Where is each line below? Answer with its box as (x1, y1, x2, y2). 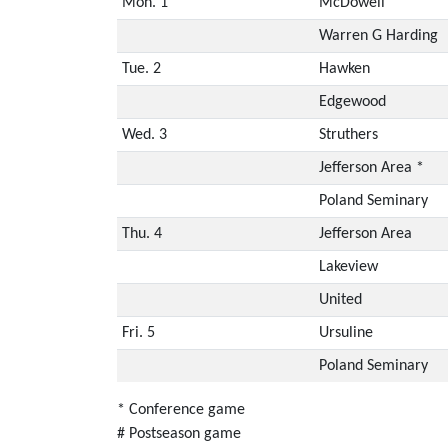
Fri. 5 (121, 324, 155, 341)
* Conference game (117, 401, 245, 418)
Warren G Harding (318, 27, 438, 44)
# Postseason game (117, 425, 241, 442)
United (318, 291, 362, 308)
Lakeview (318, 258, 378, 275)
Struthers (318, 126, 378, 143)
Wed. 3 (121, 126, 167, 143)
